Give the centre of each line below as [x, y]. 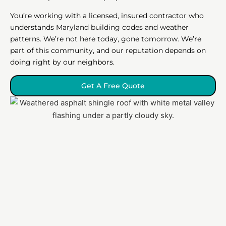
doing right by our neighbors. [62, 62]
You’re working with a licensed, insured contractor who [107, 15]
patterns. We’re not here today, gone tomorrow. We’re [106, 39]
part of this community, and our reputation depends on [108, 50]
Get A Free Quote [113, 86]
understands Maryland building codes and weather [99, 27]
